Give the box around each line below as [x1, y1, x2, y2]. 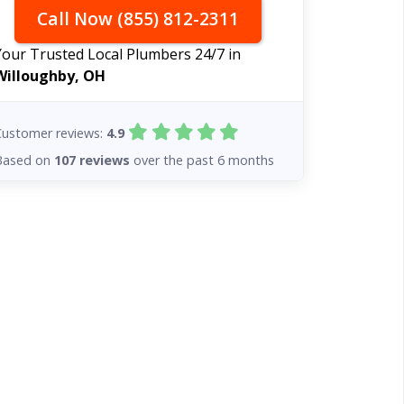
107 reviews [54, 151, 131, 169]
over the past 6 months [130, 151, 275, 169]
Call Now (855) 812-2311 [36, 6, 239, 31]
